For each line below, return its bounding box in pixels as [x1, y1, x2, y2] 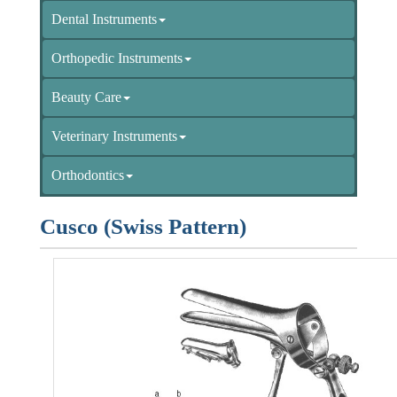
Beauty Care [51, 89, 121, 105]
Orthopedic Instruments [51, 50, 183, 66]
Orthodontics [51, 167, 124, 183]
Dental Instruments [51, 11, 157, 27]
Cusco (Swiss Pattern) [40, 214, 246, 238]
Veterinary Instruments [51, 128, 177, 144]
